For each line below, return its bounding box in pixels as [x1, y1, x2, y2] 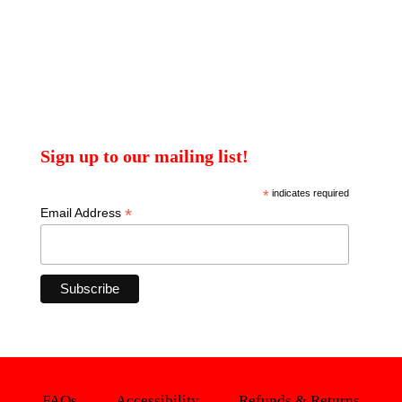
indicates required [268, 187, 349, 198]
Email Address [40, 205, 126, 220]
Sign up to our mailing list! [40, 146, 249, 166]
